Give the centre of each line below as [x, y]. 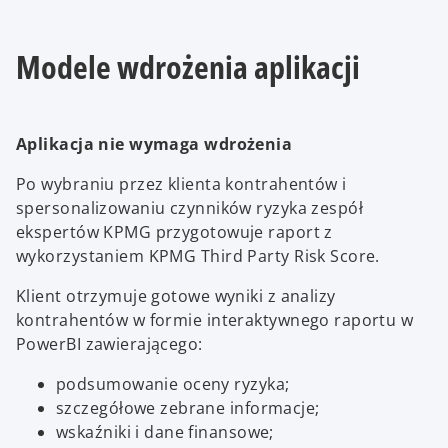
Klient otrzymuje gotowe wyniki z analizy [176, 296]
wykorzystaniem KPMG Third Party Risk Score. [198, 256]
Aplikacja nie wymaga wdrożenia [154, 144]
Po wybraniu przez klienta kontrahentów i [181, 184]
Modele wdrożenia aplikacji [188, 67]
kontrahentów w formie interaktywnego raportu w [215, 320]
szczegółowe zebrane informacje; [188, 408]
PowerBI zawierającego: [109, 344]
